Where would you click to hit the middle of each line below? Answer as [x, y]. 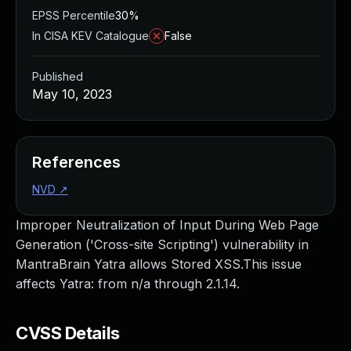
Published [58, 76]
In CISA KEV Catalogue [90, 36]
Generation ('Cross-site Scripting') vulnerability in [162, 244]
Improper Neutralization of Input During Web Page [167, 225]
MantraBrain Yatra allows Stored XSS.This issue [159, 264]
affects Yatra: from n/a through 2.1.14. [128, 284]
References [76, 162]
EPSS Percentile [74, 15]
